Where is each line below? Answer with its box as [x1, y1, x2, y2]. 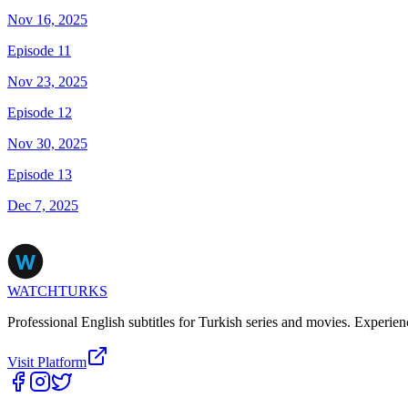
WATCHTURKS [7, 283, 107, 300]
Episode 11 [7, 43, 71, 59]
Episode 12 [7, 105, 72, 121]
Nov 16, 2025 [7, 12, 87, 28]
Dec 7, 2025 [7, 198, 78, 214]
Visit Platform [7, 354, 87, 371]
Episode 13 [7, 167, 72, 183]
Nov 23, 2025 [7, 74, 87, 90]
